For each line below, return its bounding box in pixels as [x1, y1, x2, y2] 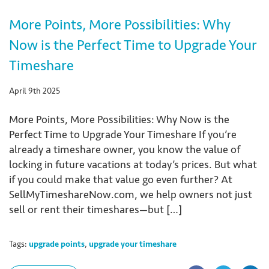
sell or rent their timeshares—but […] [9, 202, 182, 216]
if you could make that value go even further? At [9, 172, 232, 186]
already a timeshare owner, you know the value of [9, 142, 240, 156]
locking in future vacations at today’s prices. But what [9, 157, 257, 171]
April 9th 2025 [9, 85, 60, 96]
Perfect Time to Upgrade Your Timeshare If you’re [9, 127, 237, 141]
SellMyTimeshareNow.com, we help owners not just [9, 187, 252, 201]
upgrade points [29, 238, 85, 249]
